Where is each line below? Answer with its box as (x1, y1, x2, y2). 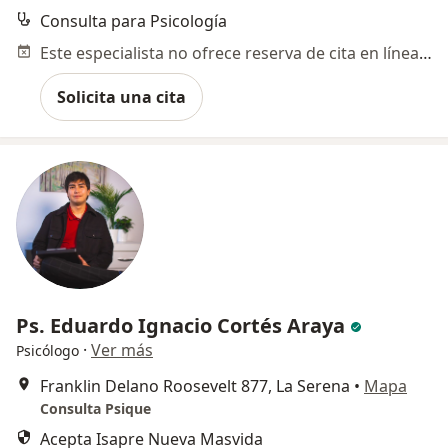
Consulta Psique (40, 399, 151, 418)
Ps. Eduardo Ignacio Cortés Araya (16, 312, 345, 339)
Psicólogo (16, 341, 79, 360)
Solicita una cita (57, 86, 186, 108)
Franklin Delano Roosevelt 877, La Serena (40, 375, 350, 397)
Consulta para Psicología (40, 10, 227, 32)
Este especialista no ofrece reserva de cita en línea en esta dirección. (419, 42, 432, 64)
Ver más (91, 339, 153, 361)
